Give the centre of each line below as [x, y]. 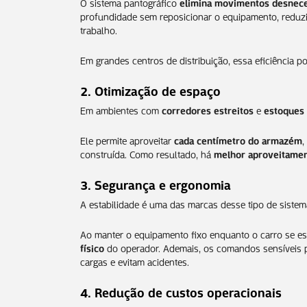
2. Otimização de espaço [150, 89]
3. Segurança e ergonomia [156, 183]
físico [92, 247]
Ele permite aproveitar [127, 139]
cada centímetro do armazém [238, 139]
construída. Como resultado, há [147, 153]
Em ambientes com [121, 109]
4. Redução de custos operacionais [181, 291]
